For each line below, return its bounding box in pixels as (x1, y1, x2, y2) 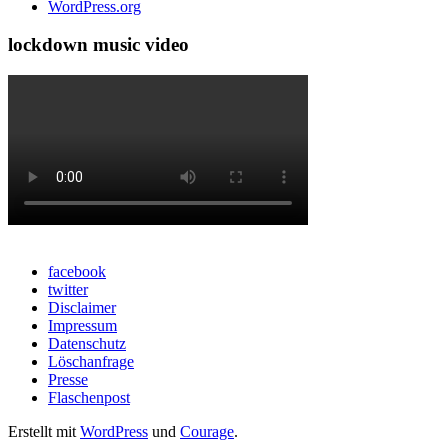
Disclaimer (48, 299, 116, 316)
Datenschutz (48, 335, 126, 352)
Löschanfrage (48, 353, 134, 370)
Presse (48, 371, 88, 388)
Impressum (48, 317, 117, 334)
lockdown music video (8, 34, 189, 56)
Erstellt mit (8, 423, 80, 440)
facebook (48, 263, 106, 280)
